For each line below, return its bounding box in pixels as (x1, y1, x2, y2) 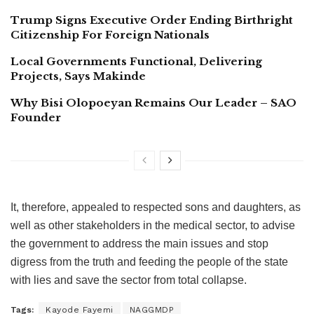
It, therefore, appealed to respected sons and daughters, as (11, 201, 301, 214)
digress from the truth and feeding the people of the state (11, 256, 288, 268)
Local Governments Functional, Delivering (11, 55, 262, 69)
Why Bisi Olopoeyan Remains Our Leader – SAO (11, 96, 296, 110)
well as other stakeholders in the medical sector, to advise (11, 219, 295, 232)
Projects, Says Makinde (11, 69, 146, 83)
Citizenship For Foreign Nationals (11, 28, 210, 42)
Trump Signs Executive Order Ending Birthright (11, 13, 293, 27)
